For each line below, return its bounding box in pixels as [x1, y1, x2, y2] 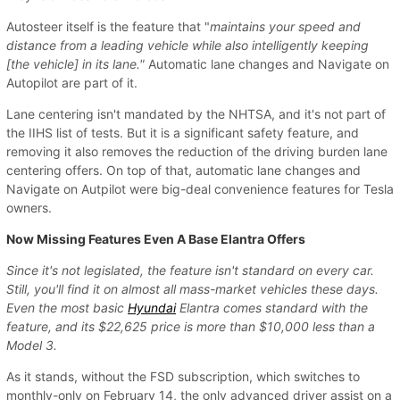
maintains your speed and [210, 18, 361, 34]
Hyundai [128, 299, 176, 315]
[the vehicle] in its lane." [6, 55, 145, 71]
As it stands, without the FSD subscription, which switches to [6, 368, 360, 384]
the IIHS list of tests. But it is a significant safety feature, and [6, 124, 359, 140]
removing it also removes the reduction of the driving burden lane [6, 143, 387, 159]
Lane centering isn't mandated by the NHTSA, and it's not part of [6, 105, 386, 121]
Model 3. [6, 337, 57, 353]
